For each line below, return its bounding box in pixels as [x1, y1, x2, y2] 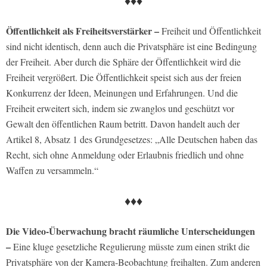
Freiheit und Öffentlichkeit [159, 24, 261, 37]
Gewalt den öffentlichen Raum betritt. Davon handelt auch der [6, 117, 240, 130]
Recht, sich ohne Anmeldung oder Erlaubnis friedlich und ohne [6, 148, 244, 161]
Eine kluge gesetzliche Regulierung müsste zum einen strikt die [11, 240, 250, 253]
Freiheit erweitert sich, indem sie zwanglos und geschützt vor [6, 101, 234, 114]
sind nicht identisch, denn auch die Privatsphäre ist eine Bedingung [6, 39, 257, 52]
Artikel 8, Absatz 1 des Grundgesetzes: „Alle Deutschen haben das [6, 132, 257, 145]
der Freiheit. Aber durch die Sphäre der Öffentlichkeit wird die [6, 55, 241, 68]
